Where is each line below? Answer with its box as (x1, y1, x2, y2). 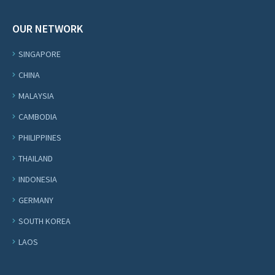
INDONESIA (18, 174, 57, 185)
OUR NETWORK (12, 21, 83, 36)
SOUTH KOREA (18, 215, 71, 227)
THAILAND (18, 153, 53, 164)
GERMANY (18, 195, 53, 206)
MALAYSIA (18, 90, 54, 101)
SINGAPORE (18, 48, 61, 60)
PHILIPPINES (18, 132, 61, 143)
